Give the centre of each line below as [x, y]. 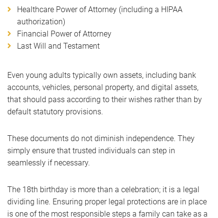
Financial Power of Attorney [64, 34]
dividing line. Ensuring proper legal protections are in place [107, 202]
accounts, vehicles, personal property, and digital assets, [103, 87]
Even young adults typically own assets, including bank [102, 75]
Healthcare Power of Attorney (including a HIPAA [100, 9]
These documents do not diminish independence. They [101, 138]
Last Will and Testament [58, 46]
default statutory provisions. [55, 112]
